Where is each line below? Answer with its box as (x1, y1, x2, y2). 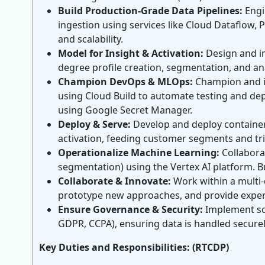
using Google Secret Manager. (58, 104, 192, 117)
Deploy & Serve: (58, 118, 131, 131)
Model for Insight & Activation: (58, 47, 203, 60)
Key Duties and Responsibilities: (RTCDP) (39, 241, 229, 254)
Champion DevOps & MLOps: (58, 75, 193, 88)
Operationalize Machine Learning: (58, 146, 219, 159)
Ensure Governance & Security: (58, 203, 203, 216)
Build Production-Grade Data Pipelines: (58, 4, 243, 17)
